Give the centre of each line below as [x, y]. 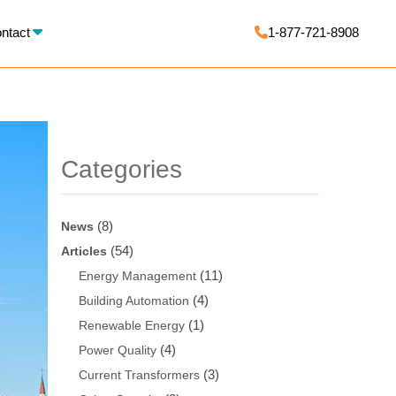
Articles [84, 251]
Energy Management [137, 275]
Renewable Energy [131, 325]
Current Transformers [139, 374]
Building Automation [133, 300]
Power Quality [117, 350]
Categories [121, 169]
